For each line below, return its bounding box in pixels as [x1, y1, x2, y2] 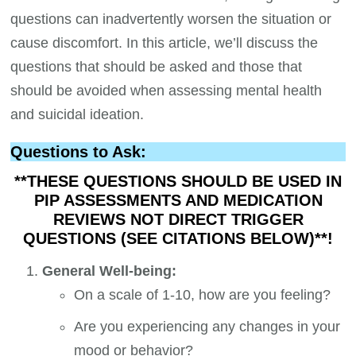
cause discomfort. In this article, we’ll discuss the [10, 34, 319, 51]
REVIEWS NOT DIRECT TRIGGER [52, 211, 304, 229]
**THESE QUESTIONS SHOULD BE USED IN [14, 172, 342, 191]
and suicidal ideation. [10, 106, 145, 122]
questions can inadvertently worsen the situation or [10, 10, 332, 27]
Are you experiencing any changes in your [74, 318, 341, 335]
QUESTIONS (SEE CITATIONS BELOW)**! [23, 230, 333, 248]
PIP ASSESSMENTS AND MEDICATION [33, 192, 323, 210]
